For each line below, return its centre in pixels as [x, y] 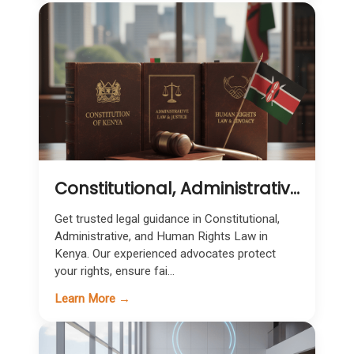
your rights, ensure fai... [115, 271]
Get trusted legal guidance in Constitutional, [167, 219]
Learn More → [92, 299]
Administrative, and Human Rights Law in [161, 236]
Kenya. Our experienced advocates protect [165, 254]
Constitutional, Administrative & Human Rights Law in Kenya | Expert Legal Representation [295, 188]
